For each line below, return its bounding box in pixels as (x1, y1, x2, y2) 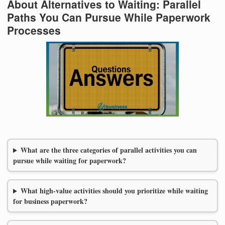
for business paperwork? (13, 196, 87, 207)
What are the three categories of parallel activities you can (20, 145, 197, 156)
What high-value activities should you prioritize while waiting (20, 185, 208, 196)
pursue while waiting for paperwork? (13, 155, 126, 166)
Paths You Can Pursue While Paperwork (7, 9, 210, 25)
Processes (7, 22, 61, 38)
